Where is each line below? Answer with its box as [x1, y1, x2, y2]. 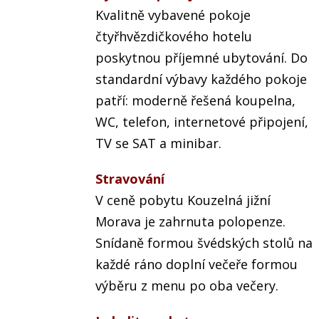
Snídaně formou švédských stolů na [95, 234, 313, 252]
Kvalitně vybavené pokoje [95, 6, 251, 24]
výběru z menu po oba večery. [95, 277, 279, 295]
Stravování [95, 170, 165, 188]
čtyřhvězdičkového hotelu [95, 28, 253, 46]
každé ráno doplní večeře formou [95, 256, 298, 273]
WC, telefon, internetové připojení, [95, 113, 309, 131]
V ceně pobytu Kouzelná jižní [95, 192, 271, 209]
